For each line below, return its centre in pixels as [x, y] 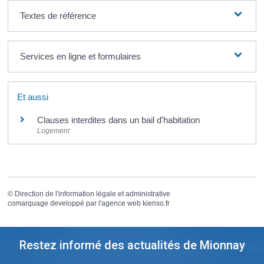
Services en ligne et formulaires [80, 56]
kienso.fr [156, 203]
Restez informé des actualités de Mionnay [132, 245]
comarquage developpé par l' [55, 203]
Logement [54, 131]
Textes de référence [58, 15]
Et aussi [33, 97]
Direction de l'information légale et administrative [93, 194]
